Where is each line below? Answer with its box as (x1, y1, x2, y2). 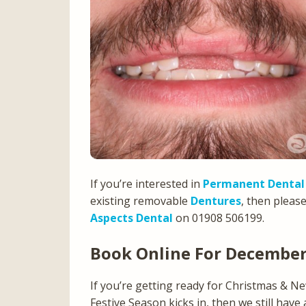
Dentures (191, 193, 241, 208)
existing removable (90, 193, 191, 208)
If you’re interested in (90, 176, 203, 191)
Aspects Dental (90, 210, 173, 225)
